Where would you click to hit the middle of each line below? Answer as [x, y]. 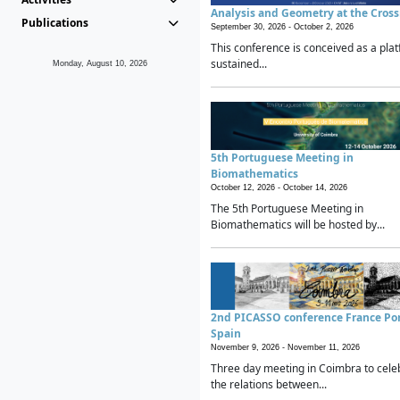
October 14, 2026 [315, 187]
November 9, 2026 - [249, 347]
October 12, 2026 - [247, 187]
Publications [55, 23]
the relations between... [269, 384]
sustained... [239, 64]
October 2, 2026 [324, 27]
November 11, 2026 [324, 347]
